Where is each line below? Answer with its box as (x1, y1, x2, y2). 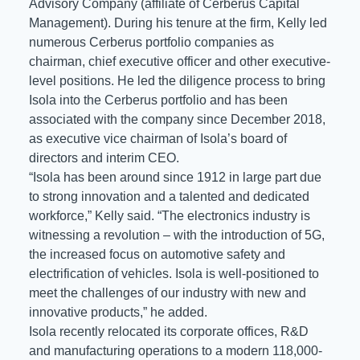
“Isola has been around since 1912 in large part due (29, 170, 321, 184)
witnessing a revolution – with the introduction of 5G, (29, 227, 325, 242)
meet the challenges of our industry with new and (29, 285, 306, 300)
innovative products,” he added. (29, 305, 207, 319)
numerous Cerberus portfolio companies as (29, 35, 274, 49)
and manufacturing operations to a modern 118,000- (29, 343, 322, 358)
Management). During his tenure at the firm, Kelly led (29, 15, 327, 30)
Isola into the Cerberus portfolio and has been (29, 92, 288, 107)
